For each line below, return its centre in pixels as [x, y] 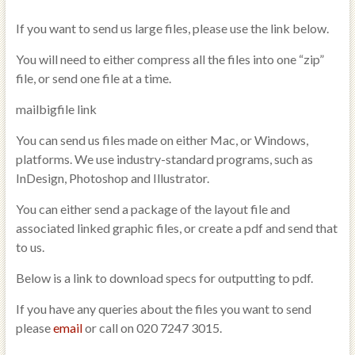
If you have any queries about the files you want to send [163, 309]
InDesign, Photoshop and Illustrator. [112, 178]
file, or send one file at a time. [93, 78]
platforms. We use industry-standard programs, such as [164, 159]
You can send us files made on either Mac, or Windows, [162, 140]
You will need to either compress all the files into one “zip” [170, 59]
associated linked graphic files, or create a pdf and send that [176, 228]
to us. [30, 247]
